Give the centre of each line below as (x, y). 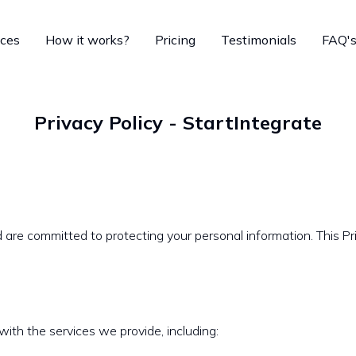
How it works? (87, 40)
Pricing (175, 40)
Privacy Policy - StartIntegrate (178, 122)
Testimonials (258, 40)
